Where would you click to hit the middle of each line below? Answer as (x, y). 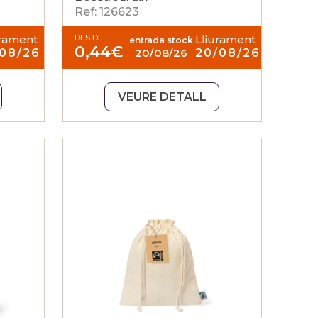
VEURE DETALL (162, 97)
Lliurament (225, 39)
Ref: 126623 (107, 12)
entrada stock (161, 40)
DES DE (89, 38)
